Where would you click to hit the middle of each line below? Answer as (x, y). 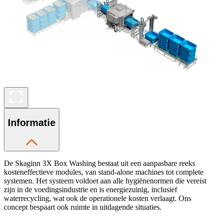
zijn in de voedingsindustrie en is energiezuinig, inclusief (91, 189)
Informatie (32, 123)
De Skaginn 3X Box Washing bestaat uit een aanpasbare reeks (100, 163)
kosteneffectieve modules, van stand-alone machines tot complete (104, 172)
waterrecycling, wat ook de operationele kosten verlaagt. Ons (98, 198)
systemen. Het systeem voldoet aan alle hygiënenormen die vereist (105, 181)
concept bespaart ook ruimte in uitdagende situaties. (83, 207)
